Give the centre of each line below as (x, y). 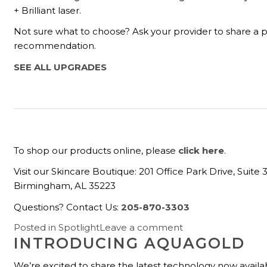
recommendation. (55, 46)
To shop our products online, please (96, 151)
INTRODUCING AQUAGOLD (130, 243)
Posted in (36, 227)
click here (201, 151)
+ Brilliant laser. (48, 11)
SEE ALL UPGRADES (60, 67)
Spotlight (79, 227)
